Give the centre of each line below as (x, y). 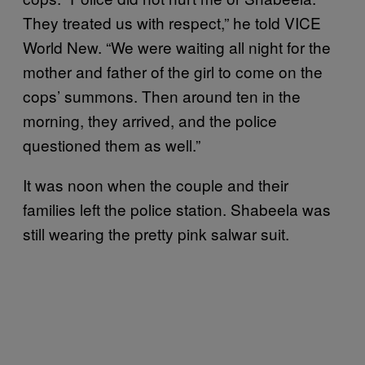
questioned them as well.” (114, 144)
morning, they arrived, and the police (150, 120)
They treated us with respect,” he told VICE (172, 22)
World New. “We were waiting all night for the (177, 46)
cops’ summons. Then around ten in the (162, 95)
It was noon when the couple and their (156, 184)
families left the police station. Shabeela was (177, 209)
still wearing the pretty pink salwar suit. (158, 233)
